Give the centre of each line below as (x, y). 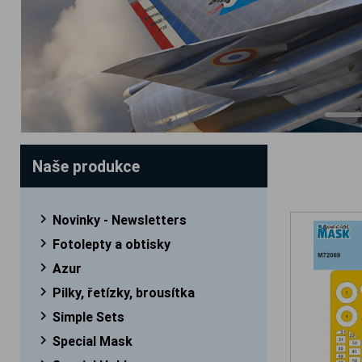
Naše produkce (86, 166)
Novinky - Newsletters (120, 219)
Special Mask (93, 341)
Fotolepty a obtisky (112, 244)
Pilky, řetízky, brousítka (124, 292)
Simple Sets (89, 316)
